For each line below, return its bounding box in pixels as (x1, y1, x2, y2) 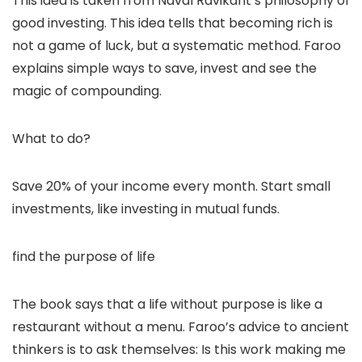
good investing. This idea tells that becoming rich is (12, 14, 333, 33)
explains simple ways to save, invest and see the (12, 59, 317, 78)
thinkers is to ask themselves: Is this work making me (12, 340, 346, 360)
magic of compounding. (12, 82, 162, 101)
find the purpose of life (12, 247, 155, 267)
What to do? (12, 129, 90, 149)
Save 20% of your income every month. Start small (12, 177, 330, 196)
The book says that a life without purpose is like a (12, 295, 322, 314)
